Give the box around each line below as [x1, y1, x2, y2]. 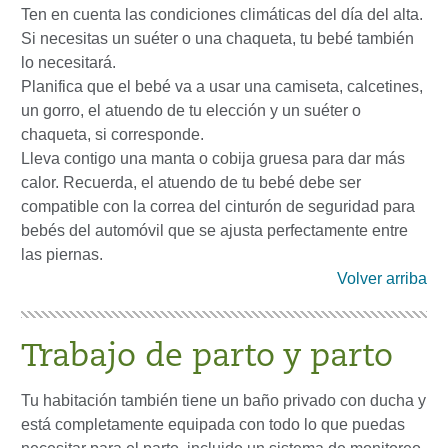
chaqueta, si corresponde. [21, 126, 204, 144]
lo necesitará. [21, 54, 116, 72]
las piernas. [21, 246, 103, 264]
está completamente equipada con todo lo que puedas [21, 416, 405, 434]
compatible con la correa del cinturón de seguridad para [21, 198, 415, 216]
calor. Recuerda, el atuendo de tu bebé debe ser [21, 174, 361, 192]
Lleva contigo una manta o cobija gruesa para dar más [21, 150, 405, 168]
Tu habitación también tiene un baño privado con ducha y [21, 392, 426, 410]
